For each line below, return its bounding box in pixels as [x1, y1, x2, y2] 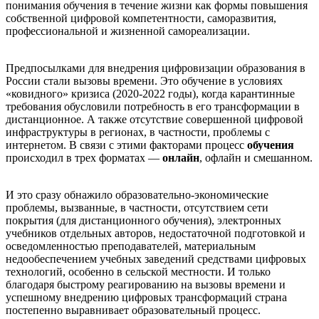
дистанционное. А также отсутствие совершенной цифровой [6, 113, 303, 125]
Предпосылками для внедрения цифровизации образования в [6, 61, 305, 74]
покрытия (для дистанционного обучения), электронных [6, 214, 281, 226]
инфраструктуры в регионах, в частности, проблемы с [6, 125, 270, 138]
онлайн [162, 151, 199, 164]
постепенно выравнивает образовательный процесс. [6, 303, 261, 316]
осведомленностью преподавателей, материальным [6, 239, 256, 252]
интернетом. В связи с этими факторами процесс [6, 138, 247, 151]
